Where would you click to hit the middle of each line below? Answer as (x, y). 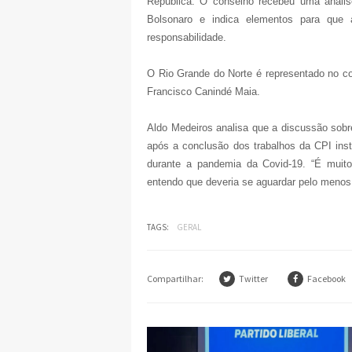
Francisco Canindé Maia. (203, 92)
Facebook (326, 279)
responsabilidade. (187, 38)
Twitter (253, 279)
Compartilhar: (175, 279)
